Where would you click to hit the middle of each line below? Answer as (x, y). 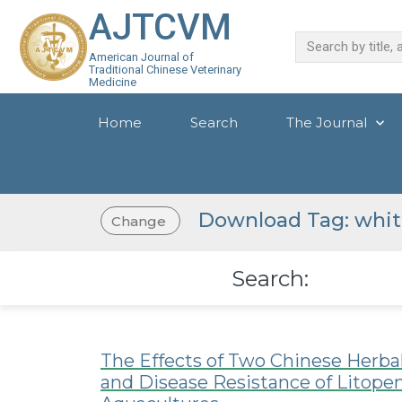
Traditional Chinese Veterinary (166, 70)
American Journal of (142, 57)
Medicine (113, 82)
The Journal (326, 122)
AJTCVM (161, 27)
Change (139, 221)
